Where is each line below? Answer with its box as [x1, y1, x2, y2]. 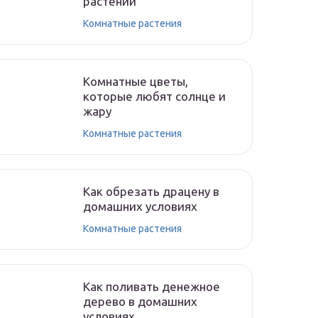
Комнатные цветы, [83, 75, 188, 88]
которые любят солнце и [83, 89, 226, 103]
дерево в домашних [83, 295, 197, 308]
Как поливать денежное [83, 280, 220, 293]
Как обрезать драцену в [83, 185, 219, 198]
